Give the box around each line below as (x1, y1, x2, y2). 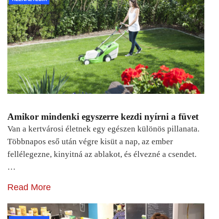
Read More (7, 182, 51, 192)
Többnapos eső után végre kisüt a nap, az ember (7, 136, 173, 146)
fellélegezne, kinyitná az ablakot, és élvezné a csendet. (7, 149, 197, 159)
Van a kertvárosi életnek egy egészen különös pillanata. (7, 124, 199, 133)
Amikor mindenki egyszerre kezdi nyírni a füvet (7, 111, 198, 122)
